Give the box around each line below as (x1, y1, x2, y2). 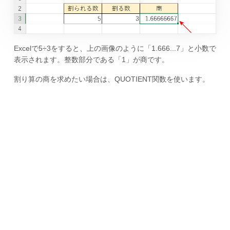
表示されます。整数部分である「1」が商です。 (13, 55, 169, 64)
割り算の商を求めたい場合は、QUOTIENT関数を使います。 (13, 75, 209, 84)
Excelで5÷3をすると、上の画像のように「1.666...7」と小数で (13, 44, 216, 52)
